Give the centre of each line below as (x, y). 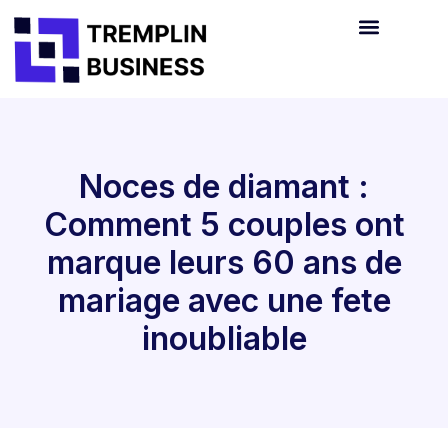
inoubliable (224, 338)
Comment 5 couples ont (224, 224)
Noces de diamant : (224, 186)
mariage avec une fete (224, 300)
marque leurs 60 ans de (224, 262)
